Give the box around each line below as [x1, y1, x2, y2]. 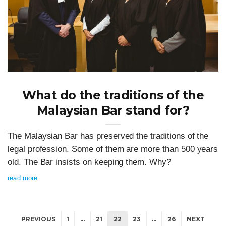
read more [8, 174, 38, 182]
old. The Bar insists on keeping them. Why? [8, 157, 171, 167]
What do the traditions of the [22, 88, 204, 103]
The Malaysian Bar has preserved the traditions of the [8, 131, 209, 141]
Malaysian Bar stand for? [36, 103, 190, 118]
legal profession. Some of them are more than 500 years [8, 144, 218, 154]
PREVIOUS [21, 215, 55, 223]
